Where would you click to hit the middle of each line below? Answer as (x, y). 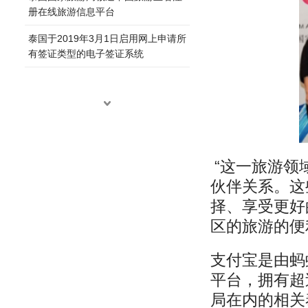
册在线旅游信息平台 (71, 11)
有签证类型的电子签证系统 (86, 53)
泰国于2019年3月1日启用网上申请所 (107, 38)
